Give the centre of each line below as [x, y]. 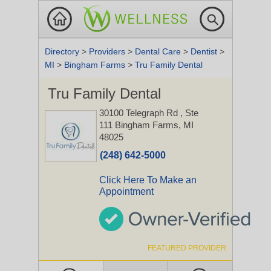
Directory [63, 51]
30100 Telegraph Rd [140, 113]
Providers [108, 51]
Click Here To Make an [148, 180]
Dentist [205, 51]
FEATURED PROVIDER [187, 248]
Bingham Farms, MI [154, 125]
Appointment [126, 191]
